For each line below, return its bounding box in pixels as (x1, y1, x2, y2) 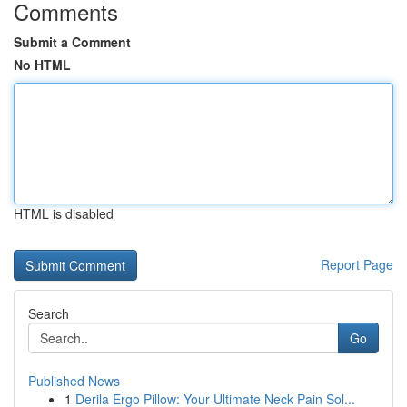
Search (28, 304, 69, 323)
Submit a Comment (14, 33, 131, 51)
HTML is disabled (14, 204, 114, 223)
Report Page (321, 255, 393, 273)
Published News (28, 372, 120, 390)
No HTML (14, 55, 71, 74)
